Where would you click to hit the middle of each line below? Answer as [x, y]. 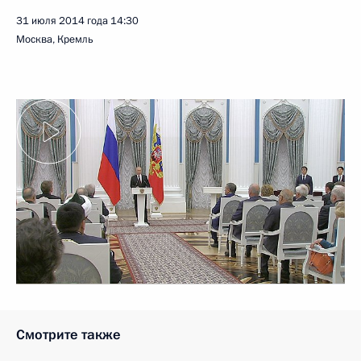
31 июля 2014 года [62, 21]
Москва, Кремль [55, 39]
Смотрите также [68, 334]
